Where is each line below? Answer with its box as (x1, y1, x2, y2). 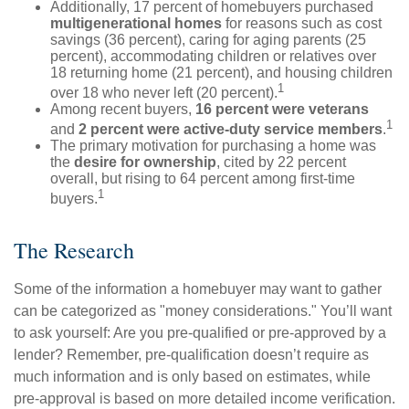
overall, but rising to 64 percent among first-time (50, 171, 355, 187)
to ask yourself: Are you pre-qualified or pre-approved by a (14, 324, 386, 341)
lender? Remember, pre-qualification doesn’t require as (14, 346, 369, 362)
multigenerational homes (50, 15, 222, 31)
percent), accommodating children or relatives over (50, 47, 376, 64)
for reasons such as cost (222, 15, 382, 31)
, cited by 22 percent (216, 154, 346, 171)
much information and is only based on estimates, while (14, 368, 371, 384)
